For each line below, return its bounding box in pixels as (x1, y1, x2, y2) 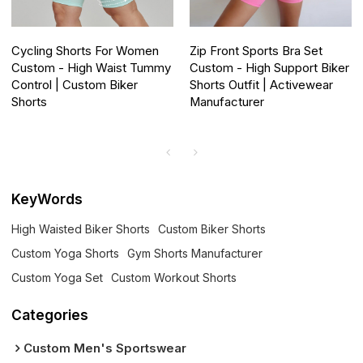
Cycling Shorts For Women (11, 44, 160, 59)
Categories (11, 305, 89, 323)
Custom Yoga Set (11, 270, 104, 284)
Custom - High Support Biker (190, 61, 349, 76)
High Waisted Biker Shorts (11, 221, 151, 236)
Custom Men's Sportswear (23, 340, 187, 356)
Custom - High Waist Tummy (11, 61, 172, 76)
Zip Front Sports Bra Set (190, 44, 322, 59)
